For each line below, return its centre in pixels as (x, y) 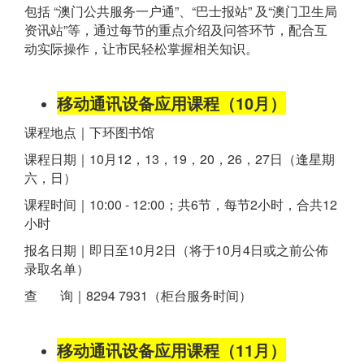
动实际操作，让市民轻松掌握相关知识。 (141, 49)
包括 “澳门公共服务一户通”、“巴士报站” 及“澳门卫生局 (181, 11)
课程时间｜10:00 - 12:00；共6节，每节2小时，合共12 (181, 205)
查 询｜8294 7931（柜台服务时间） (138, 296)
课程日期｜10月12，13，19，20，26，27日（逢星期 (180, 159)
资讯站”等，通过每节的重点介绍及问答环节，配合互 (176, 30)
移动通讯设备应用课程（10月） (171, 103)
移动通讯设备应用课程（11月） (171, 350)
